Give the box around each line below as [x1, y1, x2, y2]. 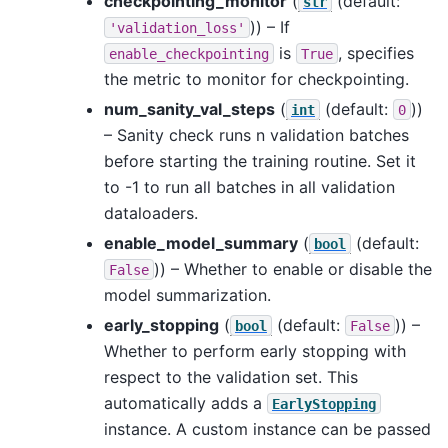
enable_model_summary [104, 232, 298, 253]
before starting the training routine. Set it [104, 150, 416, 171]
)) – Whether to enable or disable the [154, 258, 432, 279]
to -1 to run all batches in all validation [104, 176, 395, 197]
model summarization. [104, 284, 271, 305]
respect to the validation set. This [104, 366, 358, 387]
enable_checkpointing [109, 45, 269, 62]
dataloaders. [104, 202, 198, 223]
